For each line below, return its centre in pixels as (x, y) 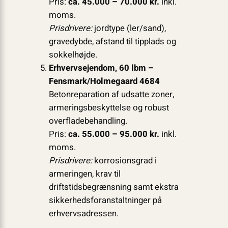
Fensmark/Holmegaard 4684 (104, 81)
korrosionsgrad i (124, 160)
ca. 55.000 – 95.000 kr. (113, 134)
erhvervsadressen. (83, 213)
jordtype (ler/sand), (129, 28)
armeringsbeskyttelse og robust (109, 107)
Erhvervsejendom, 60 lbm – (101, 68)
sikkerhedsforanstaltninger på (105, 200)
